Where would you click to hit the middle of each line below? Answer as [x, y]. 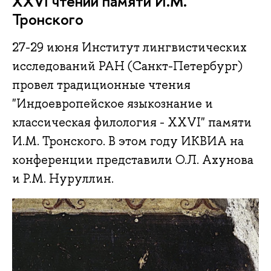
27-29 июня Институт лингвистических [129, 47]
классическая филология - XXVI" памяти [132, 122]
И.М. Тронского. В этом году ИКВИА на [128, 141]
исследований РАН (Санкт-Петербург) [127, 66]
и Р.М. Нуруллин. [63, 179]
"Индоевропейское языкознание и [113, 104]
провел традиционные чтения [101, 85]
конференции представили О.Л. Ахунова [133, 160]
